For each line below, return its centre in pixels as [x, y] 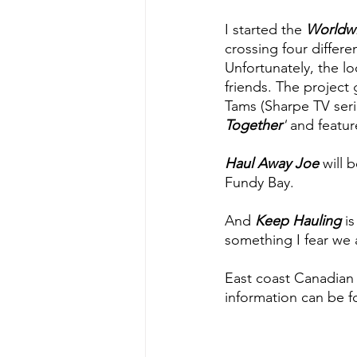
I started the [265, 30]
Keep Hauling [298, 221]
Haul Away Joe [272, 164]
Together [253, 126]
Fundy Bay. [259, 183]
